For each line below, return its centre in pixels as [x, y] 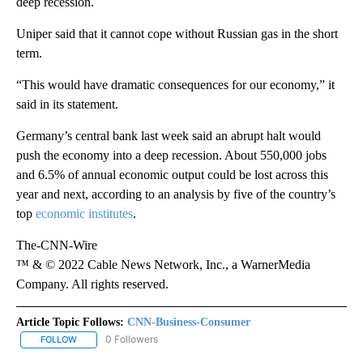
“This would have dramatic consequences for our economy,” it [175, 85]
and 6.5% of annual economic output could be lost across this [172, 175]
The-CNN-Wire [57, 246]
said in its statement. [67, 105]
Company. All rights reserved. [92, 284]
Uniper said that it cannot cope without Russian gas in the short [177, 34]
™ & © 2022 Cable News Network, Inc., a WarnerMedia [163, 265]
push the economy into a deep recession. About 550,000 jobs [171, 156]
